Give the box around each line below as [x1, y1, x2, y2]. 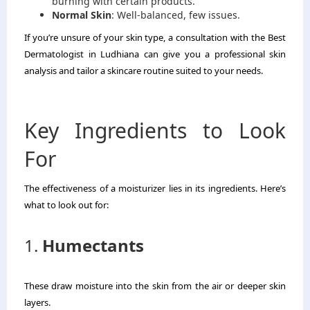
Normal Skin [52, 8, 111, 22]
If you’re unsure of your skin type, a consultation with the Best [24, 31, 286, 44]
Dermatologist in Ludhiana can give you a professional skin [24, 48, 286, 61]
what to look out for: [24, 199, 109, 212]
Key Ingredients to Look [24, 116, 286, 145]
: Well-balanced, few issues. [111, 8, 240, 22]
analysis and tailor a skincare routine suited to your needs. [24, 64, 263, 77]
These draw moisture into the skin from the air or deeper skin [24, 280, 286, 293]
